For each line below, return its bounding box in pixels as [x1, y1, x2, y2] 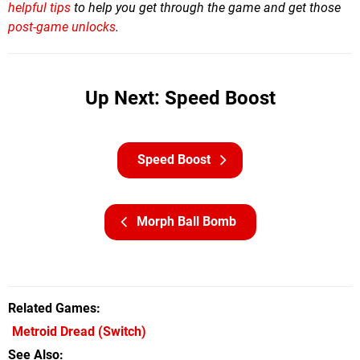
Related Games [8, 301, 96, 317]
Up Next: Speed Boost [84, 87, 276, 110]
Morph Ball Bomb [136, 214, 236, 230]
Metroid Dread [12, 324, 95, 340]
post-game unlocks [8, 19, 116, 35]
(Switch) [95, 324, 146, 340]
